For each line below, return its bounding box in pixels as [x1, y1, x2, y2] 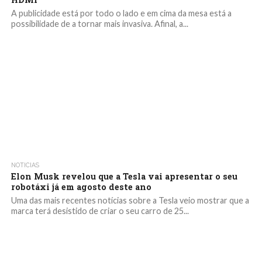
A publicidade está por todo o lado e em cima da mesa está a [11, 8, 232, 18]
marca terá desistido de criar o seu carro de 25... [11, 206, 189, 216]
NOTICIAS [11, 161, 39, 168]
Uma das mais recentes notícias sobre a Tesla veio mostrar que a [11, 195, 249, 205]
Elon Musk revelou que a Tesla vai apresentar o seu [11, 171, 237, 182]
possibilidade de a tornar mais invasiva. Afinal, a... [11, 19, 188, 29]
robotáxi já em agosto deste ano [11, 181, 151, 192]
